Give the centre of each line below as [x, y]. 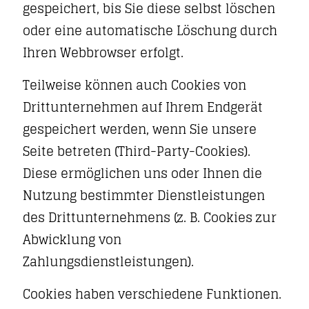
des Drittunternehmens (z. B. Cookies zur [150, 217]
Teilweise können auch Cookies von [134, 85]
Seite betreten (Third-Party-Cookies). [137, 151]
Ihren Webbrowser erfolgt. [103, 52]
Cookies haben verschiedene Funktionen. [152, 294]
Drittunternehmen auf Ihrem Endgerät [143, 107]
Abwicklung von [72, 239]
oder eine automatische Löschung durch [150, 30]
